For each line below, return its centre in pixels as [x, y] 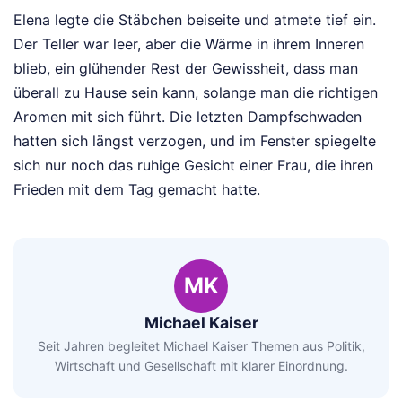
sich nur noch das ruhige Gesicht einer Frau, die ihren [193, 165]
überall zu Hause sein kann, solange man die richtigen [196, 92]
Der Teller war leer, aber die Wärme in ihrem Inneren [189, 44]
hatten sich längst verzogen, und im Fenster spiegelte [195, 140]
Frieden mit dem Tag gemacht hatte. [137, 189]
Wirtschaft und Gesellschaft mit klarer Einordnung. [201, 366]
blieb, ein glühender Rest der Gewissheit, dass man [186, 68]
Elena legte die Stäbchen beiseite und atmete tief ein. [195, 19]
